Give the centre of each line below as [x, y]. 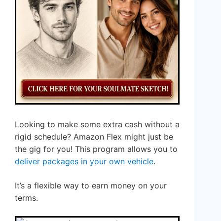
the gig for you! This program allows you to [96, 149]
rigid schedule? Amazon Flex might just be [94, 137]
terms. [26, 198]
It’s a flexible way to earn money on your [91, 186]
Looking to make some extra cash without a [97, 125]
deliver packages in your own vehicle [84, 162]
